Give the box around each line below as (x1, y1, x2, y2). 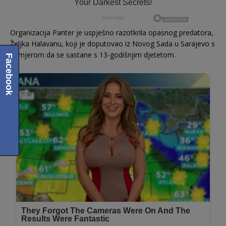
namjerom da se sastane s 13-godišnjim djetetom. (10, 50, 176, 60)
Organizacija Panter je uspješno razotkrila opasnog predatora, (10, 28, 213, 38)
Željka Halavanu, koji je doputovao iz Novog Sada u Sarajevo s (10, 39, 215, 49)
